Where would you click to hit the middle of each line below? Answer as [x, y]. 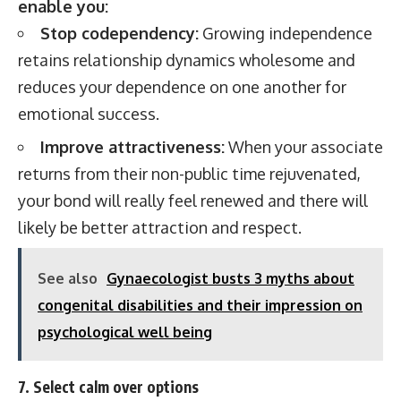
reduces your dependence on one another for [182, 86]
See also [68, 278]
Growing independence [286, 33]
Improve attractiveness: [132, 147]
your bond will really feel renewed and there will [193, 200]
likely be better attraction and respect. [160, 227]
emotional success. [89, 113]
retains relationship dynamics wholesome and [187, 60]
